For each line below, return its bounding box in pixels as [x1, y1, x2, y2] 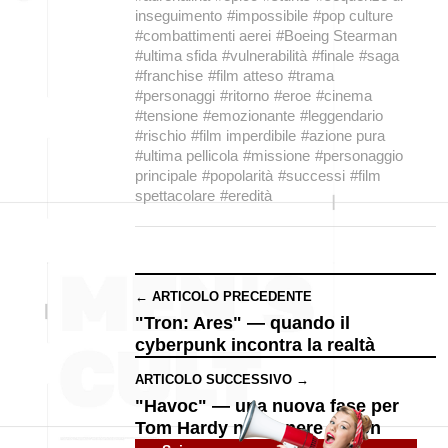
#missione [243, 147, 310, 164]
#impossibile [227, 7, 308, 24]
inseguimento [135, 7, 222, 24]
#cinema [316, 87, 372, 104]
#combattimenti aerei [135, 27, 271, 44]
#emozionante [203, 107, 295, 124]
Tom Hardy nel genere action [135, 418, 381, 438]
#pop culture [313, 7, 393, 24]
